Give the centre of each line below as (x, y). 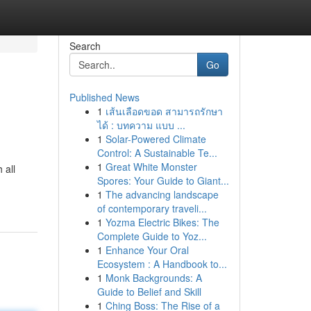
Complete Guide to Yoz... (152, 236)
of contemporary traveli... (152, 208)
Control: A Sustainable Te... (157, 153)
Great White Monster (151, 167)
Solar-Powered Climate (155, 139)
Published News (104, 97)
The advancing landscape (162, 194)
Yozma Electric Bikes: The (162, 222)
